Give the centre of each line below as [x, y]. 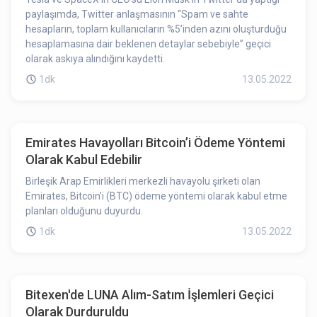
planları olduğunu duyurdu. [84, 211]
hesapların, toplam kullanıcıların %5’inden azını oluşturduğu [156, 29]
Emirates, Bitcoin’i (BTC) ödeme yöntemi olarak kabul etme [156, 196]
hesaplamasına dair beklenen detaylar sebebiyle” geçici [148, 44]
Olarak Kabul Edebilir [84, 160]
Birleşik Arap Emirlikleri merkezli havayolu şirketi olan [143, 181]
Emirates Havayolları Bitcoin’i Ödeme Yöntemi [155, 143]
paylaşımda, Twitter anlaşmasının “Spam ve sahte [137, 14]
